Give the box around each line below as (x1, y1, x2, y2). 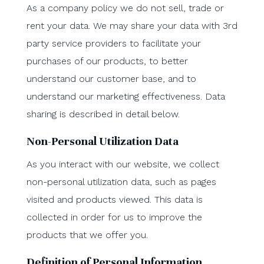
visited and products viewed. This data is (26, 193, 203, 205)
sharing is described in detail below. (26, 108, 180, 120)
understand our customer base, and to (26, 72, 196, 84)
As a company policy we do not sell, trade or (26, 2, 224, 14)
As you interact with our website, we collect (26, 158, 219, 170)
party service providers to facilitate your (26, 37, 201, 49)
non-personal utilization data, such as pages (26, 176, 216, 187)
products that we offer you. (26, 229, 148, 240)
